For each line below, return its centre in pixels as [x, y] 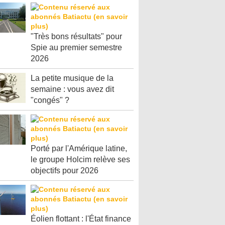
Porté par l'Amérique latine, [79, 148]
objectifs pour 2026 [65, 171]
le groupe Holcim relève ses [80, 159]
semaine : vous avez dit [72, 89]
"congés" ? [50, 100]
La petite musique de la [72, 78]
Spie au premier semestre [76, 47]
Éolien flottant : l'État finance [81, 219]
